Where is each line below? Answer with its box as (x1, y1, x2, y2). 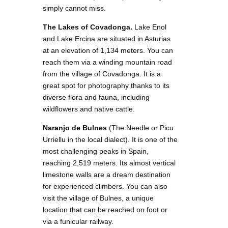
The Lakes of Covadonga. (43, 22, 132, 31)
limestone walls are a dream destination (43, 170, 170, 179)
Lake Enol (132, 22, 166, 31)
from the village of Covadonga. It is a (43, 69, 161, 78)
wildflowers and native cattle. (43, 104, 137, 113)
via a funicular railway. (43, 217, 113, 225)
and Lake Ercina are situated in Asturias (43, 34, 170, 43)
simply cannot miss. (43, 4, 106, 12)
